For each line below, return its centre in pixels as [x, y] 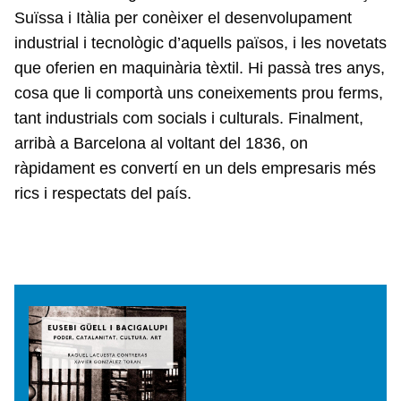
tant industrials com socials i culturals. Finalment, [189, 118]
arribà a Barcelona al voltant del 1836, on [161, 143]
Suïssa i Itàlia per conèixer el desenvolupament [183, 17]
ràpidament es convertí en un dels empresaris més [195, 168]
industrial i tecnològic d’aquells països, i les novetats [200, 43]
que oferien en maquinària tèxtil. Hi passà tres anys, [200, 68]
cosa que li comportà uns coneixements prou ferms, [199, 93]
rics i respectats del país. [103, 193]
